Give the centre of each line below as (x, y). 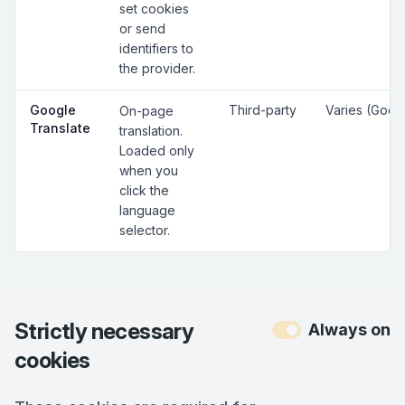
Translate (60, 128)
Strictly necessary (104, 331)
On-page (146, 111)
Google (53, 110)
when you (149, 170)
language (147, 210)
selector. (145, 230)
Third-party (263, 110)
